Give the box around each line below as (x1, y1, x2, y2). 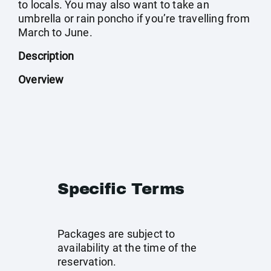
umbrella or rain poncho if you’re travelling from (18, 12, 250, 25)
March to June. (18, 26, 93, 39)
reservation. (57, 255, 117, 268)
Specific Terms (57, 180, 185, 197)
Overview (18, 73, 64, 86)
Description (18, 50, 74, 62)
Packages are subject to (57, 227, 175, 240)
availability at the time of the (57, 241, 197, 254)
